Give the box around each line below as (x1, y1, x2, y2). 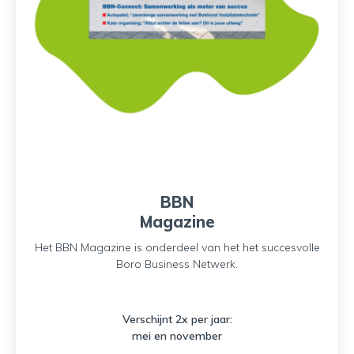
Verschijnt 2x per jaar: (122, 312, 232, 326)
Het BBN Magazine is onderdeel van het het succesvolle (34, 240, 320, 254)
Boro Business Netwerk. (116, 257, 238, 271)
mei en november (132, 329, 222, 343)
